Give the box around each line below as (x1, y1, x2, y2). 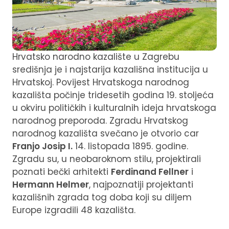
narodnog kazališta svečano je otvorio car (12, 127, 199, 140)
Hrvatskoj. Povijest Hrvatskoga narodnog (12, 76, 189, 88)
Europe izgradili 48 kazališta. (12, 203, 135, 216)
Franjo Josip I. (12, 140, 73, 152)
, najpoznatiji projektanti (89, 178, 193, 191)
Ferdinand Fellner (111, 165, 189, 178)
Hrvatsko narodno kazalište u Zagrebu (12, 50, 179, 63)
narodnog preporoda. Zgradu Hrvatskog (12, 114, 188, 127)
